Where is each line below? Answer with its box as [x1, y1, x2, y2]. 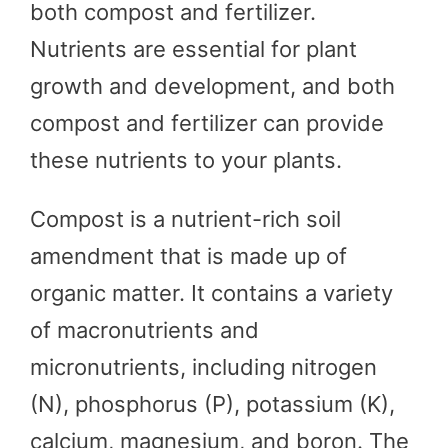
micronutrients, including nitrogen [30, 353, 377, 380]
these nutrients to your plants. [30, 146, 342, 173]
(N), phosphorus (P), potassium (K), [30, 390, 395, 417]
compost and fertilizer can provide [30, 109, 384, 136]
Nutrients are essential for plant [30, 35, 357, 62]
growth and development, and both [30, 72, 395, 99]
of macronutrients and [30, 316, 259, 343]
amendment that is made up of [30, 242, 347, 269]
